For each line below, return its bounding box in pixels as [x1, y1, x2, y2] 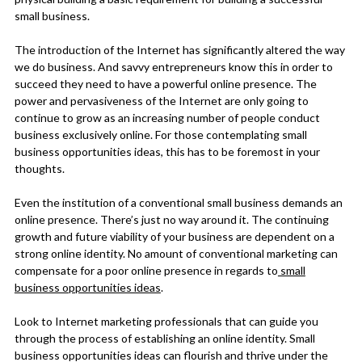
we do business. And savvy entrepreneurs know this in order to [14, 59, 333, 74]
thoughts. [14, 161, 65, 175]
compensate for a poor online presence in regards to [14, 263, 278, 277]
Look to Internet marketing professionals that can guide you [14, 314, 318, 328]
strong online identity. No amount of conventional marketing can [14, 246, 338, 260]
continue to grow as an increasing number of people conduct [14, 110, 320, 124]
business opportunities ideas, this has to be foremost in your [14, 144, 320, 158]
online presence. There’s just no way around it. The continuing [14, 212, 329, 226]
